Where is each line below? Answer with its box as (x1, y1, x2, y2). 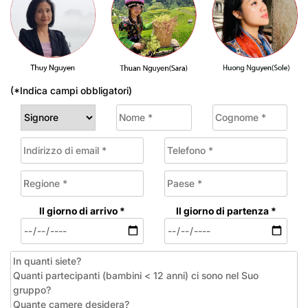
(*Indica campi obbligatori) (10, 84, 132, 96)
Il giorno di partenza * (175, 204, 276, 217)
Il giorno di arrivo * (39, 204, 125, 217)
